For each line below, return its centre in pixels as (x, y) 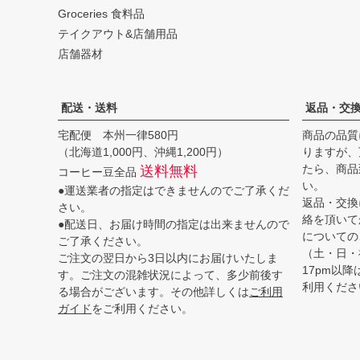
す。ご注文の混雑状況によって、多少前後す (170, 274)
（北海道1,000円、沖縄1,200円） (143, 151)
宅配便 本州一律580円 (118, 135)
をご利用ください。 (142, 308)
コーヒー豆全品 (99, 172)
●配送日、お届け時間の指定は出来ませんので (174, 224)
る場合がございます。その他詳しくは (153, 291)
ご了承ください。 (103, 241)
